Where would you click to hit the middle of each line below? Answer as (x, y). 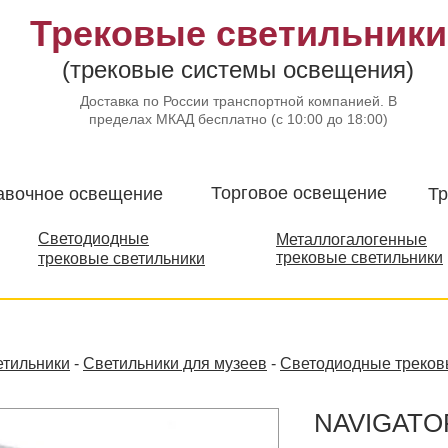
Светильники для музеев (175, 363)
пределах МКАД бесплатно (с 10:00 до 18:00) (238, 119)
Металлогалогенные (351, 239)
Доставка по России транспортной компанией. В (238, 101)
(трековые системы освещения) (238, 69)
